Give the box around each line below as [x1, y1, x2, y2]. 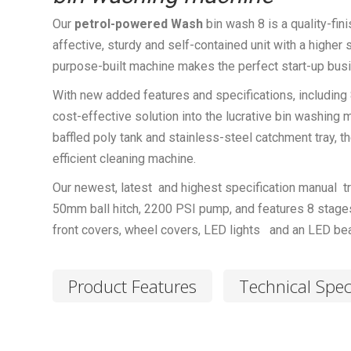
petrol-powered [74, 16, 168, 31]
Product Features [68, 274, 197, 298]
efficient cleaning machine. [52, 151, 196, 166]
